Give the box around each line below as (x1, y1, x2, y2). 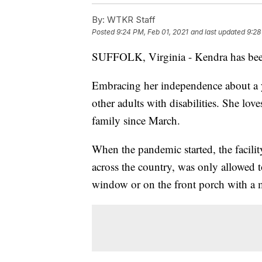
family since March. (92, 112, 180, 127)
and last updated (191, 27, 245, 36)
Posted (92, 27, 116, 36)
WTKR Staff (105, 13, 156, 25)
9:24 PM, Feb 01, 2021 (116, 27, 188, 36)
